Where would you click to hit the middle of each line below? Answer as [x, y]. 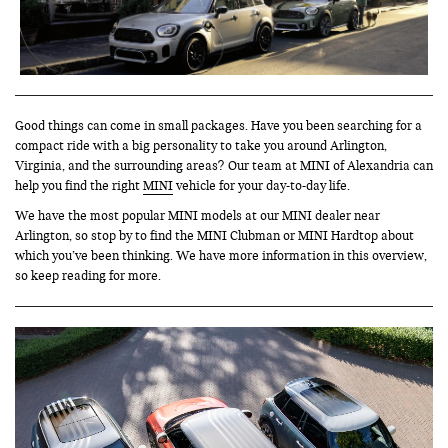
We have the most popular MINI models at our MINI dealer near [197, 215]
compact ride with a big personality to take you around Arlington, [201, 145]
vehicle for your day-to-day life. [261, 185]
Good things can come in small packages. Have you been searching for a [218, 125]
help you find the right [79, 185]
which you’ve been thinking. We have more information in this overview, [221, 255]
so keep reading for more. [88, 275]
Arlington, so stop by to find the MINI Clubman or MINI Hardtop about [214, 235]
